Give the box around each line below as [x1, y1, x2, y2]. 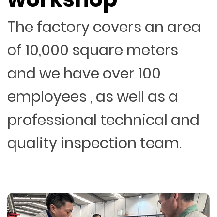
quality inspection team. [7, 133, 182, 154]
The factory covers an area [7, 17, 201, 38]
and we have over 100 [7, 63, 161, 84]
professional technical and [7, 110, 200, 131]
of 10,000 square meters [7, 40, 178, 61]
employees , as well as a [7, 87, 178, 108]
